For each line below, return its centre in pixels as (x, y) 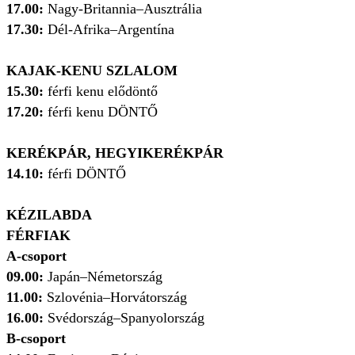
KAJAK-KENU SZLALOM (92, 71)
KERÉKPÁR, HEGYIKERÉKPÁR (115, 153)
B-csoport (36, 339)
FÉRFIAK (38, 236)
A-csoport (36, 256)
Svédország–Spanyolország (124, 318)
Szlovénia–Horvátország (115, 298)
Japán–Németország (105, 277)
